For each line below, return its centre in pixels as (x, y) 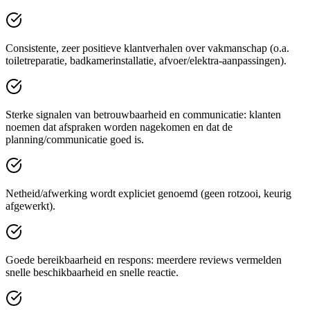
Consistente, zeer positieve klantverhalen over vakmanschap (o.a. (147, 48)
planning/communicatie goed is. (75, 139)
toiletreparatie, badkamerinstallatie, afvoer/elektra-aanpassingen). (146, 60)
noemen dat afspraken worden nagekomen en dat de (119, 127)
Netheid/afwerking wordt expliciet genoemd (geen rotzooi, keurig (148, 193)
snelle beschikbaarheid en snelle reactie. (92, 272)
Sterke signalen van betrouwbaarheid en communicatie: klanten (143, 114)
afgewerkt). (30, 206)
